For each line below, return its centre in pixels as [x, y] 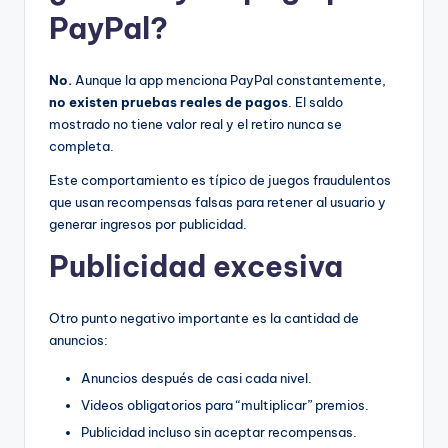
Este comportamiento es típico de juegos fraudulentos [220, 179]
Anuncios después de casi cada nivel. [196, 377]
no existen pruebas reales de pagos [168, 101]
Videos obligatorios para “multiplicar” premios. [225, 404]
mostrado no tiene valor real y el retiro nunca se [195, 123]
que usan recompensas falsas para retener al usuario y [217, 201]
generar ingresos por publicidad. [148, 223]
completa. [81, 145]
